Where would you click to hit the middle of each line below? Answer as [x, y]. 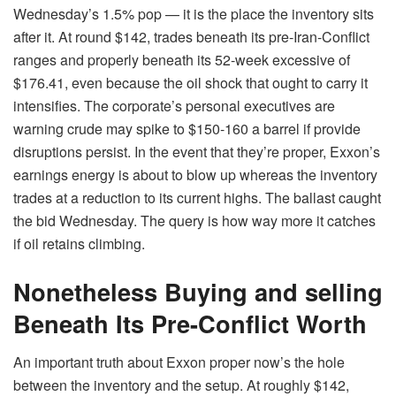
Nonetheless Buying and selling [198, 291]
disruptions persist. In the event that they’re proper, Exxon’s [197, 152]
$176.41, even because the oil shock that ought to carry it [190, 83]
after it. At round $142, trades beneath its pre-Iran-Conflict [191, 37]
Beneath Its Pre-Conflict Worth [190, 323]
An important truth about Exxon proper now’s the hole [179, 362]
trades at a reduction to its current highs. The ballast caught [197, 198]
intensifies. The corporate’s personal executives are [174, 106]
